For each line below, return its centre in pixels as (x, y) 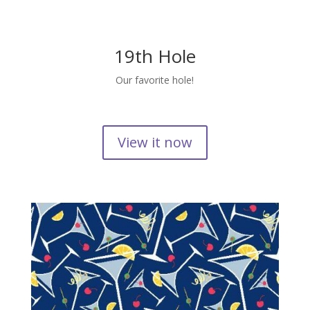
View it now (155, 142)
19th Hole (155, 56)
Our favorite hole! (155, 80)
